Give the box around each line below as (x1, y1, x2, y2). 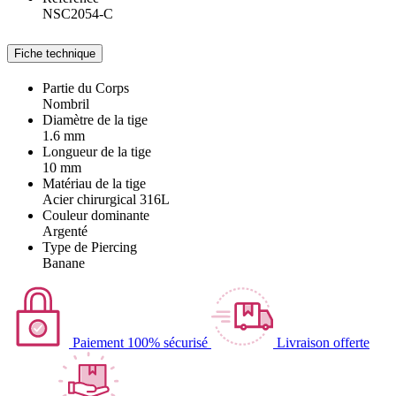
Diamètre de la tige (42, 112, 148, 128)
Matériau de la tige (42, 176, 146, 192)
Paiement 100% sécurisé (72, 335, 208, 351)
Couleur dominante (42, 208, 149, 224)
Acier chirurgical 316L (42, 192, 170, 208)
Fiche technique (14, 47, 95, 61)
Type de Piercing (42, 240, 137, 255)
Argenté (42, 224, 88, 240)
